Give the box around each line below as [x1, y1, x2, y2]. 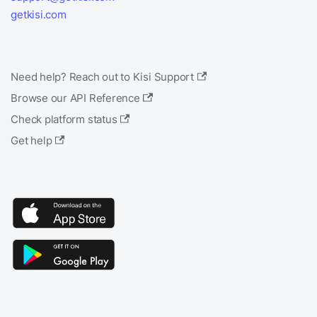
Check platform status [11, 113, 117, 127]
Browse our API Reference [11, 91, 140, 105]
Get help [11, 134, 52, 148]
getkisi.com [11, 8, 67, 22]
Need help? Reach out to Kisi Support [11, 70, 194, 84]
